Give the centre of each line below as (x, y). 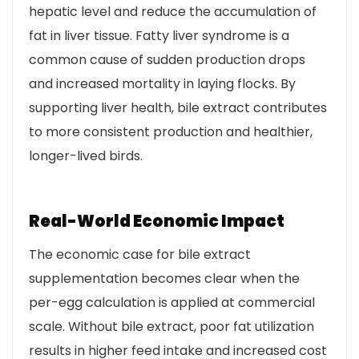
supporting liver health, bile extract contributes (178, 108)
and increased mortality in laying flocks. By (162, 84)
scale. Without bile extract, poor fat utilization (171, 327)
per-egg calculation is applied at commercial (172, 303)
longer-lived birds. (86, 156)
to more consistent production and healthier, (171, 132)
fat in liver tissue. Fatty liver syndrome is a (159, 36)
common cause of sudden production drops (167, 60)
